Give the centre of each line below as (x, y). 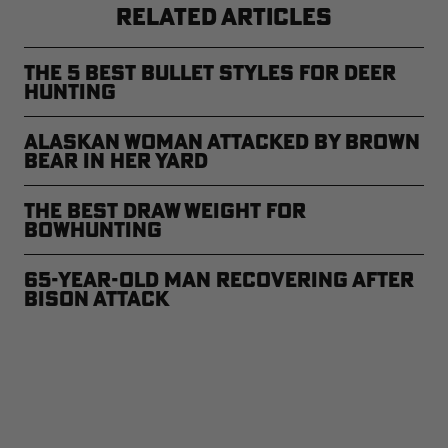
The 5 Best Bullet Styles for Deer (210, 71)
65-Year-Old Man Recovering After (219, 278)
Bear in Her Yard (116, 159)
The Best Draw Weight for (165, 209)
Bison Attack (96, 297)
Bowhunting (93, 228)
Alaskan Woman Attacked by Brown (222, 140)
